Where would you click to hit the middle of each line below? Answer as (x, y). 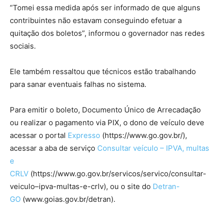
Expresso (84, 136)
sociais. (23, 46)
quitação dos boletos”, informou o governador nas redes (107, 33)
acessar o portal (39, 136)
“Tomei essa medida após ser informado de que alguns (105, 8)
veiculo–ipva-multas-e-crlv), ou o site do (81, 187)
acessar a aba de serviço (54, 148)
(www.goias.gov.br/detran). (68, 199)
